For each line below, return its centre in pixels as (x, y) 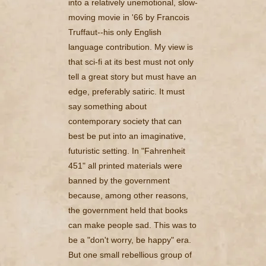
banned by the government (119, 180)
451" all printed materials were (125, 165)
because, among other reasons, (128, 195)
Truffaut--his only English (115, 32)
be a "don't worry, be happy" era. (130, 240)
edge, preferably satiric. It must (126, 91)
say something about (107, 106)
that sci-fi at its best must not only (131, 61)
